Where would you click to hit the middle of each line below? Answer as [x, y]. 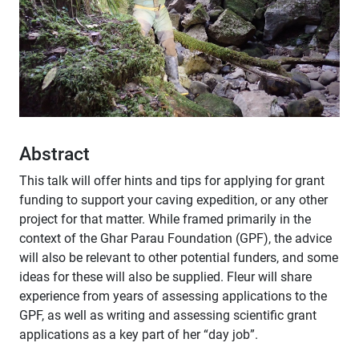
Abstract [54, 154]
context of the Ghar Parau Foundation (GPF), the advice [175, 238]
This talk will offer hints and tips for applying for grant [172, 181]
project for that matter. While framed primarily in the [165, 219]
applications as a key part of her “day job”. [139, 335]
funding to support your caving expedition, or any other [173, 200]
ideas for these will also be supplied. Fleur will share [165, 277]
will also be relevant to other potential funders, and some [179, 258]
